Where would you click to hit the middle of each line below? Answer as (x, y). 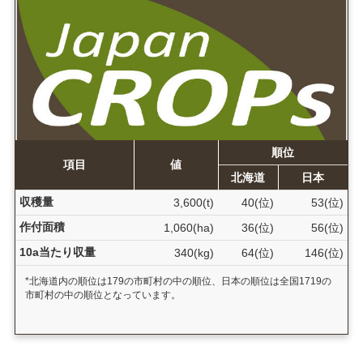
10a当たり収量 (57, 252)
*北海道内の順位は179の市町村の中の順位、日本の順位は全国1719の (178, 282)
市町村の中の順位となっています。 (102, 295)
